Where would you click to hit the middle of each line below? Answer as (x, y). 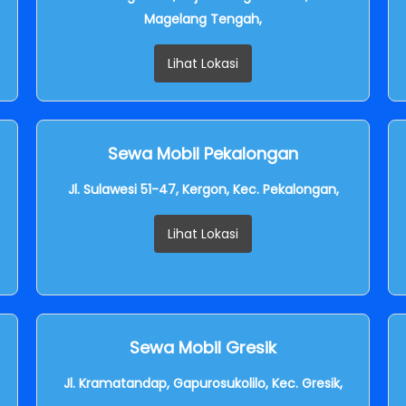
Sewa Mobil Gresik (203, 347)
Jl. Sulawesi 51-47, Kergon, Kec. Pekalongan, (203, 189)
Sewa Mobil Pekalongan (203, 153)
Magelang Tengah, (203, 19)
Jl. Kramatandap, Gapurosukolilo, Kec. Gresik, (203, 383)
